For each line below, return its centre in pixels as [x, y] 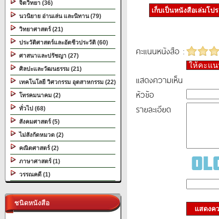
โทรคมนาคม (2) [38, 95]
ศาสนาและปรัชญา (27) [47, 56]
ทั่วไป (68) [31, 109]
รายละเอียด [153, 109]
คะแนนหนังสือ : [160, 51]
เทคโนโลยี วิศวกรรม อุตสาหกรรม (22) [66, 82]
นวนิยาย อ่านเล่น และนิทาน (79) [59, 16]
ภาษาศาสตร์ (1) [38, 161]
